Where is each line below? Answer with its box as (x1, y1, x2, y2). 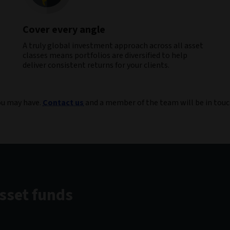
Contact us (43, 97, 84, 108)
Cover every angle (23, 23, 105, 37)
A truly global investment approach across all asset (23, 40, 203, 51)
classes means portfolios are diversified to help (23, 50, 187, 61)
